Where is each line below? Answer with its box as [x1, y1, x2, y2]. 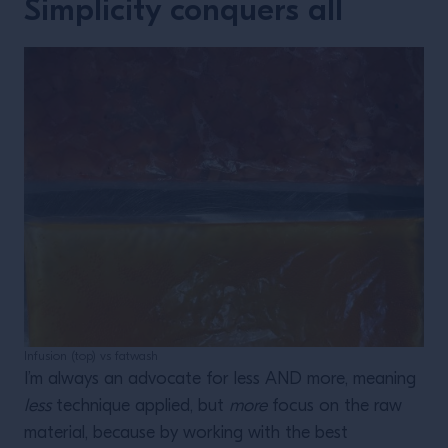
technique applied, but [51, 397, 229, 416]
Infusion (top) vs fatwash [24, 350, 158, 363]
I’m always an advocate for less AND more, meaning [24, 370, 416, 389]
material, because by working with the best [24, 424, 348, 443]
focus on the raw [267, 397, 402, 416]
